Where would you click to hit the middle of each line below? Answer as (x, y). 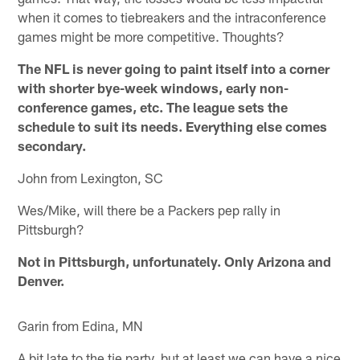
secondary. (52, 146)
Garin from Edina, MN (81, 326)
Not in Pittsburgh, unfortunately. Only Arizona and (175, 262)
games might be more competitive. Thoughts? (151, 37)
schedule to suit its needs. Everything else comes (173, 127)
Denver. (41, 281)
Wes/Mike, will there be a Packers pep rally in (149, 210)
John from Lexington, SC (91, 178)
